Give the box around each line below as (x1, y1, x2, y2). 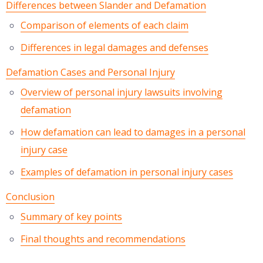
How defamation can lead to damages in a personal (21, 126, 245, 139)
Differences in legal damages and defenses (21, 41, 208, 55)
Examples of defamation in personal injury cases (21, 166, 233, 179)
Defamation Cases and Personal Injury (6, 66, 175, 79)
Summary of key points (21, 210, 122, 224)
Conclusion (6, 190, 55, 204)
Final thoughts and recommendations (21, 232, 186, 246)
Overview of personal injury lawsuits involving (21, 86, 222, 99)
